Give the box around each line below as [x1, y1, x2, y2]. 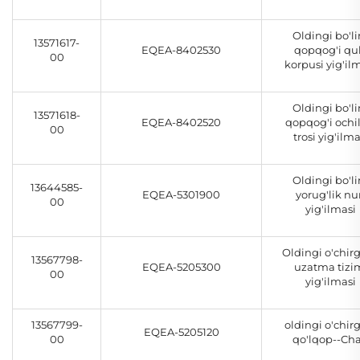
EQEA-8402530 [141, 43, 221, 57]
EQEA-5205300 [141, 260, 221, 274]
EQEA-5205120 [143, 325, 219, 339]
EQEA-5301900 [142, 188, 220, 202]
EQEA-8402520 [141, 116, 221, 129]
